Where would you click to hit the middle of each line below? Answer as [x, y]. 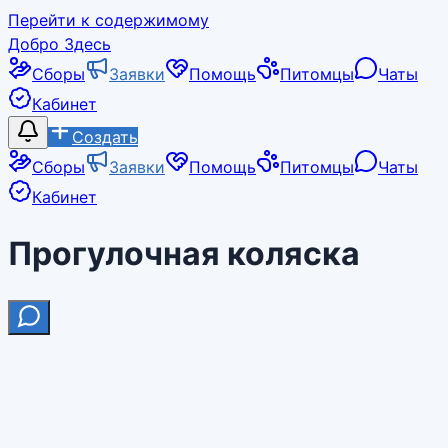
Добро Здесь [59, 44]
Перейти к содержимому [108, 20]
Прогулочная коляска [184, 254]
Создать [105, 137]
